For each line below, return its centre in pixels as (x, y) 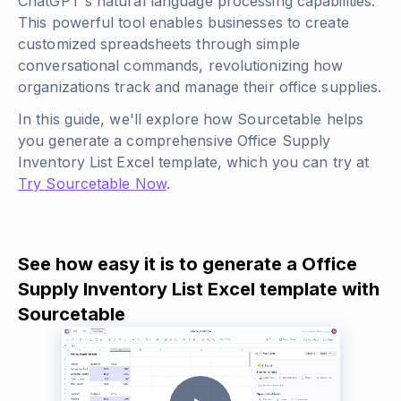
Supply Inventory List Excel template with (199, 289)
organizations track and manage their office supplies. (200, 87)
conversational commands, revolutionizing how (181, 65)
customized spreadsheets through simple (159, 44)
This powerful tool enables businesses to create (183, 22)
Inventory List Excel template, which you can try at (194, 162)
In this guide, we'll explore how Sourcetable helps (191, 119)
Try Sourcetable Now (92, 183)
